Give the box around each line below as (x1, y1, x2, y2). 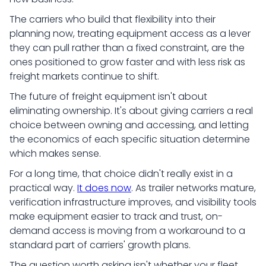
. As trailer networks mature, (131, 181, 256, 195)
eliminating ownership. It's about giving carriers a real (9, 104, 253, 118)
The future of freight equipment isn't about (9, 90, 207, 103)
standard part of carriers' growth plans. (9, 238, 191, 252)
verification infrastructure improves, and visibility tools (9, 195, 256, 209)
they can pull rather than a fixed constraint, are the (9, 41, 245, 55)
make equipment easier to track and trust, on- (9, 210, 223, 223)
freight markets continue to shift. (9, 69, 159, 83)
